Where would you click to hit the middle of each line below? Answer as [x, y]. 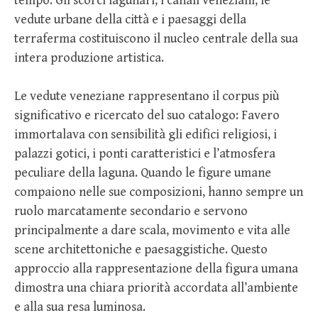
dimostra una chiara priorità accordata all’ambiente [156, 287]
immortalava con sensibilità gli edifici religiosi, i [146, 134]
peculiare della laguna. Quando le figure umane [143, 172]
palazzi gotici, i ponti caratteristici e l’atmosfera [145, 153]
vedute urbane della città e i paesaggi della [130, 19]
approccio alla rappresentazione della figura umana [156, 268]
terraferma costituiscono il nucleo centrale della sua [156, 38]
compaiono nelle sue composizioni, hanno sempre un [159, 192]
